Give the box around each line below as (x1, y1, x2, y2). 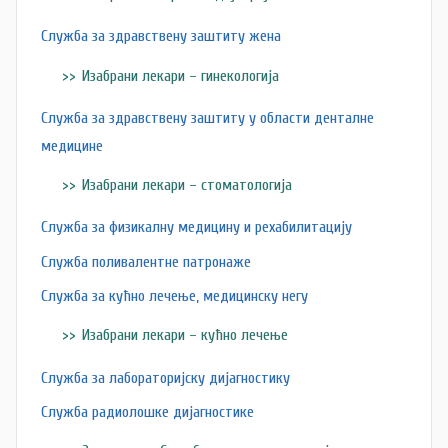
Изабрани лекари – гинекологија (82, 66, 279, 85)
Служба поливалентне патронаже (41, 252, 251, 271)
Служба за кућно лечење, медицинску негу (41, 287, 308, 306)
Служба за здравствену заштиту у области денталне (41, 108, 374, 127)
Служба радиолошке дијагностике (41, 403, 254, 422)
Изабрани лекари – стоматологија (82, 176, 292, 195)
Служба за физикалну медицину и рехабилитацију (41, 218, 352, 237)
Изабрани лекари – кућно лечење (82, 326, 288, 345)
